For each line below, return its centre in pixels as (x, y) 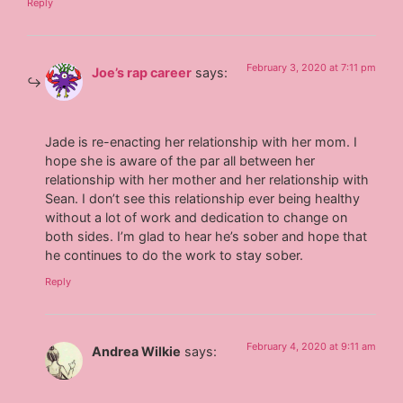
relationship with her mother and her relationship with (207, 180)
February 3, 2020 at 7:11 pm (311, 67)
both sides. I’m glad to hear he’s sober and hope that (206, 237)
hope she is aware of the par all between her (180, 161)
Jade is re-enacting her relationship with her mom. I (201, 142)
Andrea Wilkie (137, 352)
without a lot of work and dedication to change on (197, 218)
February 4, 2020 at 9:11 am (311, 347)
